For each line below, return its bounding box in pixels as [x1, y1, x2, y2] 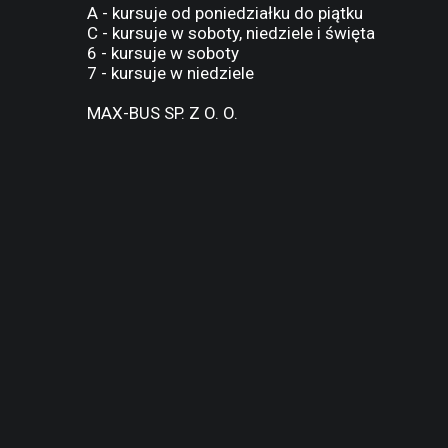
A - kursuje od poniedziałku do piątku [87, 3, 363, 23]
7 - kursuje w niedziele [87, 63, 254, 83]
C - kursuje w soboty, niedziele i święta [87, 23, 375, 43]
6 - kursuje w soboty [87, 43, 239, 63]
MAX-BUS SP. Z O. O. [87, 103, 238, 123]
